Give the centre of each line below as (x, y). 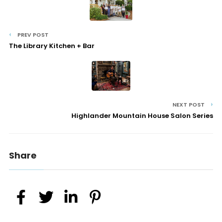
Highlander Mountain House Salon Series (142, 116)
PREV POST (32, 35)
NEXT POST (190, 105)
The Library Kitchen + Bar (52, 46)
